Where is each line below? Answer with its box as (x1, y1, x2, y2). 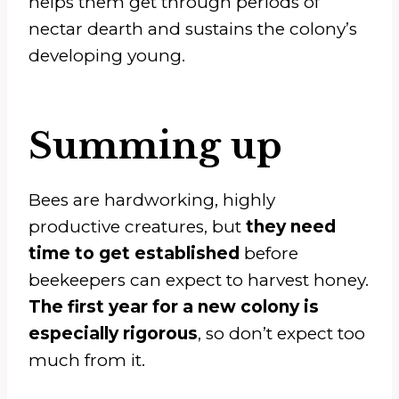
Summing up (28, 123, 282, 168)
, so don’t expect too (198, 322, 365, 344)
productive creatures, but (28, 216, 246, 237)
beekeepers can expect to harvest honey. (28, 269, 369, 290)
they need (246, 216, 336, 237)
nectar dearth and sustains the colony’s (28, 18, 357, 39)
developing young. (28, 45, 185, 66)
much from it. (28, 349, 145, 370)
